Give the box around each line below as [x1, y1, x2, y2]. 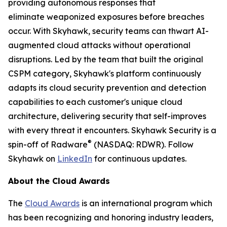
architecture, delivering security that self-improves [8, 111, 206, 121]
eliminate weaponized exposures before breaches [8, 12, 204, 22]
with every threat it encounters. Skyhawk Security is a [8, 125, 216, 135]
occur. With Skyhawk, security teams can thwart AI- [8, 26, 209, 36]
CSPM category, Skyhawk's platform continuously [8, 68, 201, 79]
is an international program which [80, 198, 212, 208]
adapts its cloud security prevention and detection [8, 83, 206, 93]
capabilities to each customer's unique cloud [8, 97, 182, 107]
